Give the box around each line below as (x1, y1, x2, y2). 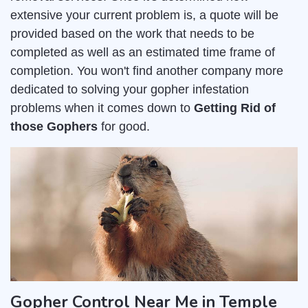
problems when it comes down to (10, 101, 194, 115)
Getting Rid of (194, 101, 276, 115)
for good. (98, 120, 150, 134)
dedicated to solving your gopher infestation (10, 82, 249, 97)
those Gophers (10, 120, 98, 134)
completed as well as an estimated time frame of (10, 45, 275, 60)
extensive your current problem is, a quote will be (10, 8, 278, 23)
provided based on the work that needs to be (10, 27, 254, 41)
